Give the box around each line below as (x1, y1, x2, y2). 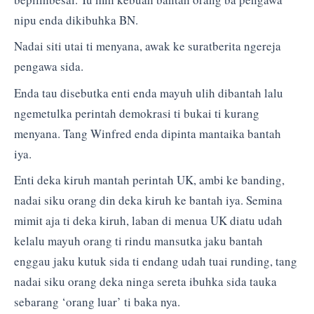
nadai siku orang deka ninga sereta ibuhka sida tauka (14, 273, 277, 290)
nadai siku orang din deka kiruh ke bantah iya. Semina (14, 192, 282, 209)
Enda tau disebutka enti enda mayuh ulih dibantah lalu (14, 84, 283, 101)
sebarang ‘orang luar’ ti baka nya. (14, 294, 180, 310)
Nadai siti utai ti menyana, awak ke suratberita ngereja (14, 38, 281, 55)
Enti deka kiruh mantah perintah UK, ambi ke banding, (14, 172, 285, 189)
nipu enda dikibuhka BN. (14, 11, 138, 28)
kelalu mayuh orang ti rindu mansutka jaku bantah (14, 233, 263, 250)
